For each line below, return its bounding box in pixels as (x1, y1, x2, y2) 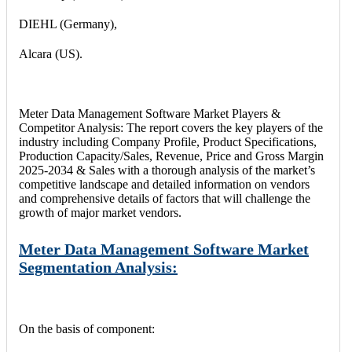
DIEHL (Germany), (19, 16, 120, 31)
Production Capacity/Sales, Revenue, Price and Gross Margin (19, 148, 324, 163)
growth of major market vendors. (19, 205, 181, 219)
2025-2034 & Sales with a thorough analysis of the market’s (19, 163, 315, 177)
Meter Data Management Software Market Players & (19, 106, 280, 120)
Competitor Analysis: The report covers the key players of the (19, 120, 323, 134)
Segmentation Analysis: (19, 258, 178, 277)
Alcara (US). (19, 46, 82, 60)
